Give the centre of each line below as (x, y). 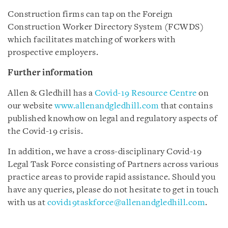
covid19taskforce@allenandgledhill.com (126, 203)
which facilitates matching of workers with (92, 40)
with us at (27, 203)
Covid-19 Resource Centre (146, 93)
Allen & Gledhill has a (51, 93)
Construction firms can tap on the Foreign (90, 14)
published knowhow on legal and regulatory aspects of (112, 119)
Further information (50, 73)
